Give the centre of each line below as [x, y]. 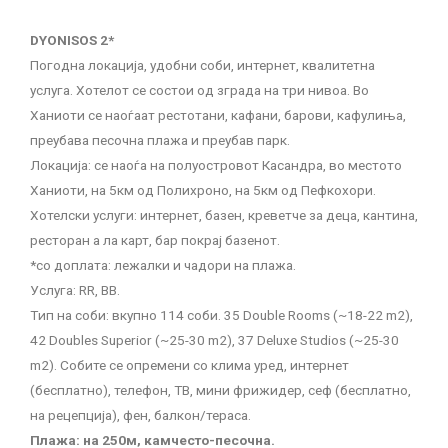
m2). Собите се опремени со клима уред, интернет [189, 364]
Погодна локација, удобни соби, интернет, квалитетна [202, 64]
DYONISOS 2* [72, 39]
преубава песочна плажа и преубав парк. [160, 139]
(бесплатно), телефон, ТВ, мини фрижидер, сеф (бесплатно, [220, 389]
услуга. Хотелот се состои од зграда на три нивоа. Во [199, 89]
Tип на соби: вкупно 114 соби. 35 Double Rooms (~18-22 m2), [221, 314]
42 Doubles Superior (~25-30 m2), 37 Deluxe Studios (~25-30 [214, 339]
